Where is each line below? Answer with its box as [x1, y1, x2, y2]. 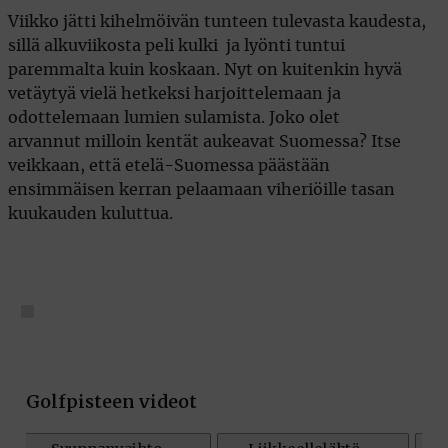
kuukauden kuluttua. [8, 206, 173, 223]
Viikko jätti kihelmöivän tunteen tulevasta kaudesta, [8, 14, 426, 31]
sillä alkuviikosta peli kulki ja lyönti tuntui [8, 38, 345, 55]
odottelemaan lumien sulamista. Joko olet [8, 110, 340, 127]
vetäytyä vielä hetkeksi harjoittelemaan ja [8, 86, 341, 103]
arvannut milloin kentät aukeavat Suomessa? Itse [8, 134, 401, 151]
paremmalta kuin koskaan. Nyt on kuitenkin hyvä [8, 62, 402, 79]
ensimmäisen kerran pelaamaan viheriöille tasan [8, 182, 395, 199]
